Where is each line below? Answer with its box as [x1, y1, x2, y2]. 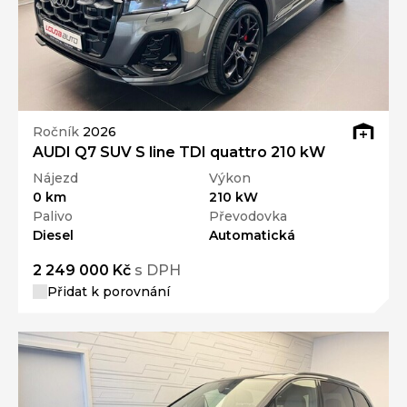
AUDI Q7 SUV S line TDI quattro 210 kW [33, 143, 325, 161]
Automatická [209, 226, 295, 243]
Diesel [33, 226, 74, 243]
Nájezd [33, 169, 78, 186]
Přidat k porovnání [47, 283, 170, 300]
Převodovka [209, 207, 287, 224]
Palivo [33, 207, 73, 224]
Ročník [33, 124, 83, 141]
